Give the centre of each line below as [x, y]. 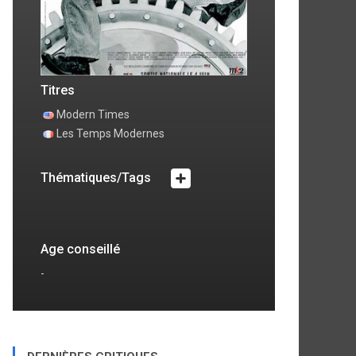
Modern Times [93, 114]
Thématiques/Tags [97, 177]
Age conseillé [80, 249]
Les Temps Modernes [110, 133]
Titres [58, 90]
